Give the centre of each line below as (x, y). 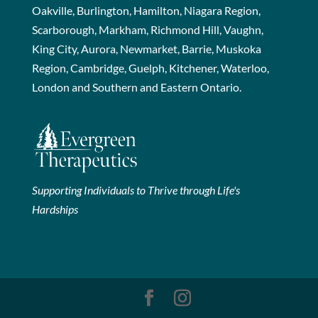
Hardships (55, 209)
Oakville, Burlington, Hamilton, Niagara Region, (146, 11)
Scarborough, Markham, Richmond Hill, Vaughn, (147, 30)
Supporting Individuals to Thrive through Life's (136, 190)
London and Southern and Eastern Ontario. (136, 87)
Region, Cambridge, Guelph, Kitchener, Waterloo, (150, 68)
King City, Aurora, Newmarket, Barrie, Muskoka (146, 49)
